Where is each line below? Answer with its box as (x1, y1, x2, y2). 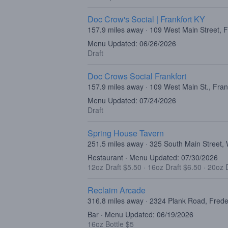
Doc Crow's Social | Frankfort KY (88, 13, 205, 25)
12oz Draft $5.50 (88, 162, 144, 172)
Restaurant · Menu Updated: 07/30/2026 (88, 152, 218, 162)
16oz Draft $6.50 (148, 162, 204, 172)
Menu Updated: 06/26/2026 (88, 38, 176, 48)
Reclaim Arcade (88, 184, 146, 196)
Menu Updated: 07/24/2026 (88, 95, 176, 105)
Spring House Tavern (88, 127, 164, 139)
